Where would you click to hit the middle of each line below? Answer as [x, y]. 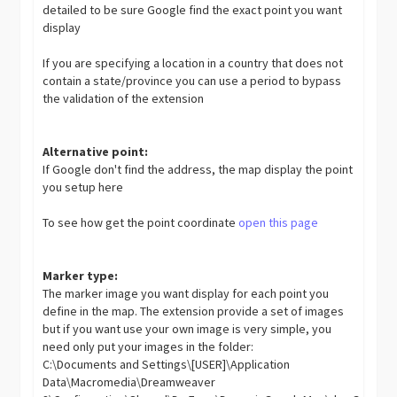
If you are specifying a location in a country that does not [193, 62]
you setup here [83, 187]
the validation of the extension [124, 98]
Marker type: [81, 275]
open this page [279, 222]
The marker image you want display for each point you [186, 293]
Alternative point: [96, 151]
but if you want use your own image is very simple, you [187, 328]
